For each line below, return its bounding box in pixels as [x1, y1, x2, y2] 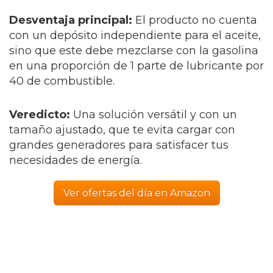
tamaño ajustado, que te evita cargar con [9, 123, 235, 137]
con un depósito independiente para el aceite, [9, 29, 261, 43]
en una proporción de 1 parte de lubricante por [9, 59, 264, 73]
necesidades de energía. [9, 154, 142, 168]
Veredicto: [9, 108, 73, 122]
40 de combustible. [9, 74, 115, 88]
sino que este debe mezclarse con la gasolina [9, 44, 258, 58]
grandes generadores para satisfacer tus [9, 138, 229, 152]
